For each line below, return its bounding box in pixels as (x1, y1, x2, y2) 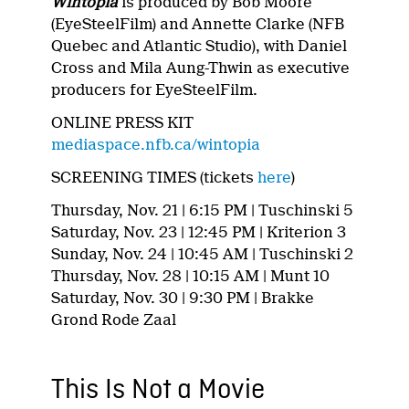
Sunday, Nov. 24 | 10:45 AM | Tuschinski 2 (51, 245, 354, 263)
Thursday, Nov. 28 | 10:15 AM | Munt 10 (51, 267, 330, 285)
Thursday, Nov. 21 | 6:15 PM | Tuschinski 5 (51, 201, 354, 219)
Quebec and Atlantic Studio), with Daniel (51, 37, 348, 55)
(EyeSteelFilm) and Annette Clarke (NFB (51, 15, 345, 33)
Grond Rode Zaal (51, 310, 177, 329)
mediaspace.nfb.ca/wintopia (51, 135, 261, 153)
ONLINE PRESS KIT (51, 113, 194, 131)
